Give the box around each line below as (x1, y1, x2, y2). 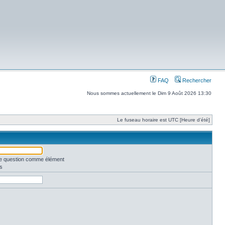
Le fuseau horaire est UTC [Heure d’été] (117, 117, 210, 123)
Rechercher (181, 77, 211, 83)
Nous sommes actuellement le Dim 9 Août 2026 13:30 (87, 90, 211, 96)
